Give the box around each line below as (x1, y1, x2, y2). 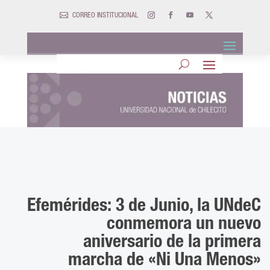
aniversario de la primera (83, 234, 262, 253)
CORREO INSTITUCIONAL (72, 12, 138, 19)
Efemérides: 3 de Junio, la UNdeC (27, 198, 262, 216)
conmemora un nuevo (107, 216, 262, 234)
